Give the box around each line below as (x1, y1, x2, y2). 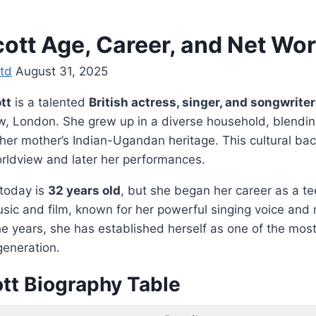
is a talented (11, 95, 89, 109)
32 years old (48, 183, 121, 197)
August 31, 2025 (16, 63, 108, 78)
